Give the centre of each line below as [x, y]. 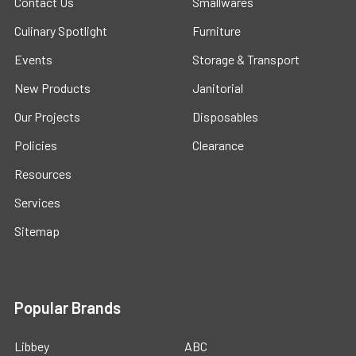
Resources [43, 174]
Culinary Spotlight [61, 31]
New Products [52, 88]
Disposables [225, 116]
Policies [36, 145]
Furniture [217, 31]
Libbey [32, 346]
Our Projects [47, 116]
